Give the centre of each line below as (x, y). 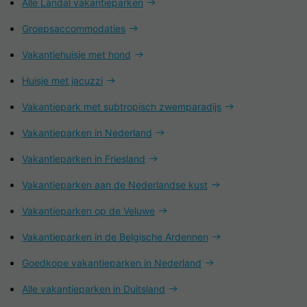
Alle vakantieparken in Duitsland (94, 288)
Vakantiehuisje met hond (76, 54)
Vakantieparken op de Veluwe (88, 210)
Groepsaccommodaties (74, 28)
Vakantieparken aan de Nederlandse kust (115, 184)
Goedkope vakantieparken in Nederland (112, 262)
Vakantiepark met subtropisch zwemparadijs (122, 106)
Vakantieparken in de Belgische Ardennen (115, 236)
